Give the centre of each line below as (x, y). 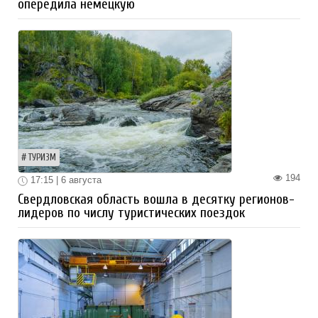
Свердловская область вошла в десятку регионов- (156, 200)
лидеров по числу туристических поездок (131, 213)
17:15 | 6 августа (65, 180)
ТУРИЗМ (42, 158)
